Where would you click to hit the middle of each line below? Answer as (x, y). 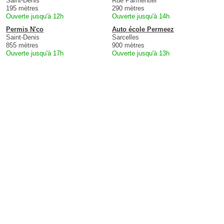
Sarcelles (125, 37)
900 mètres (128, 45)
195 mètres (22, 8)
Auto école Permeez (143, 29)
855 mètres (22, 45)
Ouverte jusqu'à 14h (141, 16)
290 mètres (128, 8)
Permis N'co (25, 29)
